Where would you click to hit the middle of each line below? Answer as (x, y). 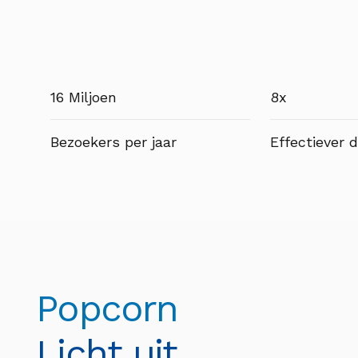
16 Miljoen (84, 97)
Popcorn (107, 308)
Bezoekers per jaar (114, 141)
